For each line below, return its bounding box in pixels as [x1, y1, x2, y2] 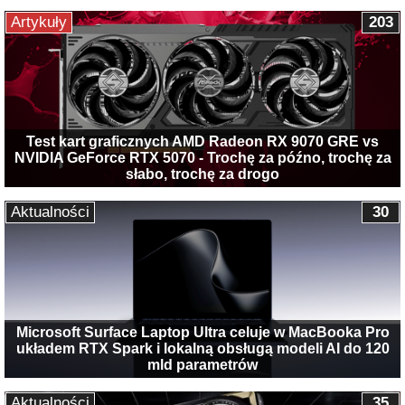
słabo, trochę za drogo [126, 166, 279, 183]
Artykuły [11, 13, 67, 31]
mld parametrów [147, 357, 258, 373]
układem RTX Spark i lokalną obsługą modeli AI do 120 [15, 341, 390, 357]
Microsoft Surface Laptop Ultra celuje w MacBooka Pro [15, 325, 390, 341]
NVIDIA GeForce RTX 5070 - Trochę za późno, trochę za [14, 150, 391, 166]
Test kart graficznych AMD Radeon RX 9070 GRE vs [26, 134, 379, 150]
